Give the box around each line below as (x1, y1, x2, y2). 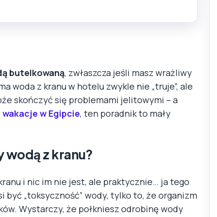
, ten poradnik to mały (80, 107, 170, 119)
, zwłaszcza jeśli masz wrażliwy (64, 66, 192, 78)
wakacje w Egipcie (2, 107, 80, 119)
